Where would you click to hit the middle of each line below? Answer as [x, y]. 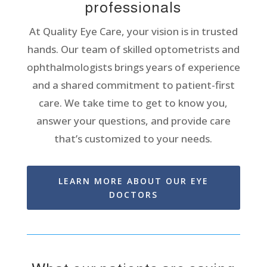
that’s [69, 138]
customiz [107, 138]
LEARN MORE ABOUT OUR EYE [133, 181]
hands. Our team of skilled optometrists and [133, 49]
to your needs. [177, 138]
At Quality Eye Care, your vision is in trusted [133, 31]
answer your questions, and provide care [133, 120]
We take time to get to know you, [146, 103]
